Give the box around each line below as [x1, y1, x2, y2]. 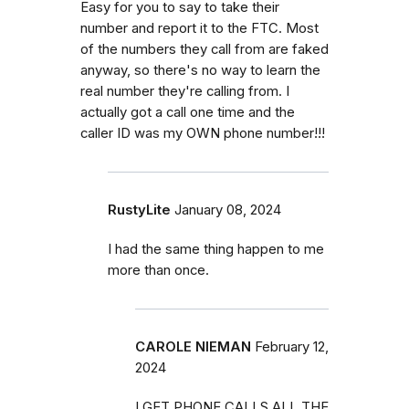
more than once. [108, 262, 209, 279]
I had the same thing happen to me [108, 241, 324, 258]
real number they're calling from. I [80, 83, 289, 100]
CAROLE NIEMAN [135, 339, 251, 356]
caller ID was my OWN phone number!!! [80, 125, 325, 142]
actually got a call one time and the [80, 104, 295, 121]
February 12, [255, 339, 329, 356]
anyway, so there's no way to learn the [80, 62, 320, 79]
